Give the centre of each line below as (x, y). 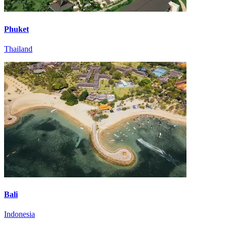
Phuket (16, 29)
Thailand (18, 49)
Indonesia (20, 214)
